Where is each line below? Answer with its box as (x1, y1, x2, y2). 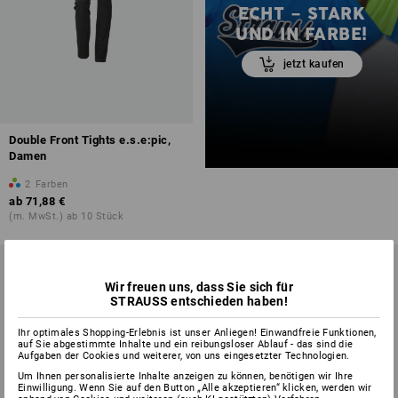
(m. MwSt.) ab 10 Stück (9, 211, 123, 223)
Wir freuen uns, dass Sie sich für (105, 279, 293, 294)
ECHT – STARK (238, 2, 365, 26)
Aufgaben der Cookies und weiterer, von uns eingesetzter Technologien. (18, 349, 350, 362)
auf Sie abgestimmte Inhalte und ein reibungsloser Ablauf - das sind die (18, 338, 354, 350)
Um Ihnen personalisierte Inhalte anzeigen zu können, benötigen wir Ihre (18, 370, 354, 382)
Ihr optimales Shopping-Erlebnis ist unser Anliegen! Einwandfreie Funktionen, (18, 326, 377, 338)
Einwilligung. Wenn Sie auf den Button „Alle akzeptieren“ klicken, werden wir (18, 381, 372, 394)
